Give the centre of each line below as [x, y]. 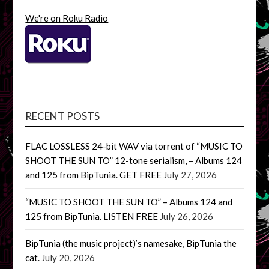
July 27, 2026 [190, 174]
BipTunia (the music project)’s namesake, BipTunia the [131, 243]
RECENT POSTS [63, 116]
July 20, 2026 [68, 257]
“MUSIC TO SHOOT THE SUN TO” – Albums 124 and [129, 201]
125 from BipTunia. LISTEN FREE [92, 216]
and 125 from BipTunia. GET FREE [94, 174]
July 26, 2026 [187, 216]
